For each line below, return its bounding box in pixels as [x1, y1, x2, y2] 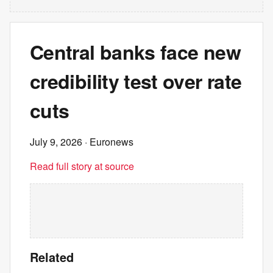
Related [30, 248, 74, 266]
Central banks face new [30, 38, 241, 66]
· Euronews [82, 135, 133, 149]
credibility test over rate [30, 67, 242, 95]
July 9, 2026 [30, 135, 82, 149]
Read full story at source [30, 159, 134, 173]
